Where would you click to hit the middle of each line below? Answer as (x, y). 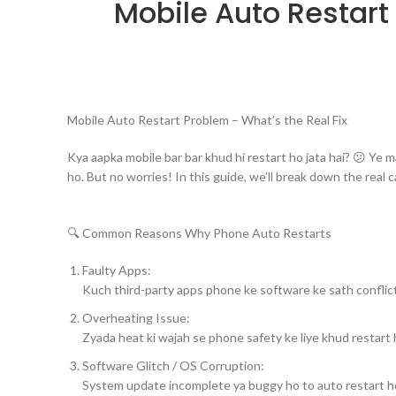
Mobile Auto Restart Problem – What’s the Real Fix (207, 120)
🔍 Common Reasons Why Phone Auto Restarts (199, 233)
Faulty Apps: (117, 270)
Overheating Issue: (136, 318)
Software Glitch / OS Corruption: (173, 366)
